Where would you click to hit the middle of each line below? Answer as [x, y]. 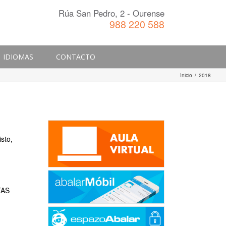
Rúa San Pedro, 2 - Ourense [111, 13]
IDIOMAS [18, 57]
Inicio [186, 75]
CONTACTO [76, 57]
